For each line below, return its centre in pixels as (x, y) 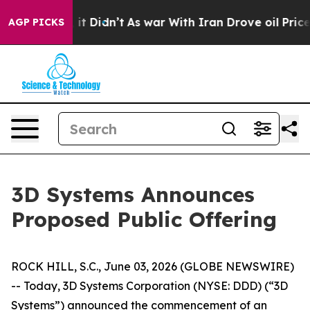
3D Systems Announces (133, 194)
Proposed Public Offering (144, 219)
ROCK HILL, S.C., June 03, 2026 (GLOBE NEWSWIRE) (153, 266)
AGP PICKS (36, 22)
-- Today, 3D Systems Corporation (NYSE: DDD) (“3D (149, 286)
